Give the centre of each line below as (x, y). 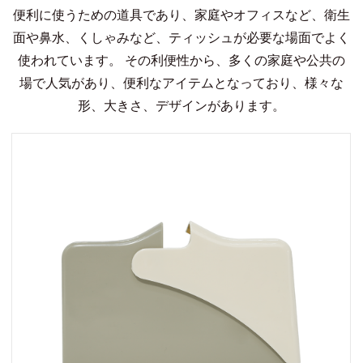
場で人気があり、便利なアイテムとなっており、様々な (181, 83)
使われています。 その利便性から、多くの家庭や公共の (181, 60)
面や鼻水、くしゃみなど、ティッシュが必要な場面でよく (181, 38)
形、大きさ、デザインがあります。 (181, 106)
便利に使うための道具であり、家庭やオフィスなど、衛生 (181, 15)
